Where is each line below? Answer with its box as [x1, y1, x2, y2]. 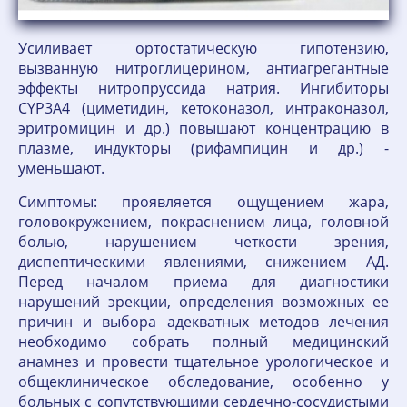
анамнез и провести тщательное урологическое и [18, 352, 389, 372]
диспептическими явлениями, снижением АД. [18, 252, 389, 272]
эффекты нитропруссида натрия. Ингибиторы [18, 78, 389, 98]
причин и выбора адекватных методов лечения [18, 312, 389, 332]
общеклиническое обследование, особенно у [18, 372, 389, 392]
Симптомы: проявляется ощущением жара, [18, 192, 389, 212]
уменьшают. [18, 158, 104, 178]
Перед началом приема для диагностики [18, 272, 389, 292]
